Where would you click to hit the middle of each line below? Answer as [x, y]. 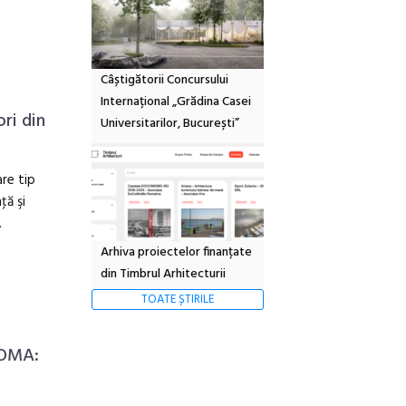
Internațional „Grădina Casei [176, 101]
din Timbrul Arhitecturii [163, 274]
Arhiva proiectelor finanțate [176, 252]
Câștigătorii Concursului [164, 80]
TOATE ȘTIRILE [178, 299]
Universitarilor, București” [170, 123]
